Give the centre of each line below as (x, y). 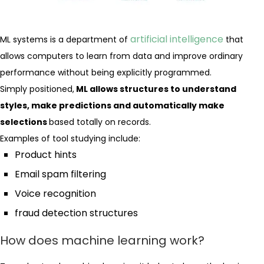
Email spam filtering (60, 174)
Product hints (46, 155)
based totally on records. (100, 122)
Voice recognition (55, 194)
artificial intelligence (177, 39)
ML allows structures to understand (155, 89)
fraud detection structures (76, 213)
